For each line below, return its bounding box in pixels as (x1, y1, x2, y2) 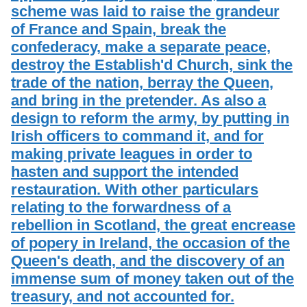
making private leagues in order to (11, 145, 252, 162)
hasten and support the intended (11, 162, 238, 180)
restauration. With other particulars (11, 180, 258, 198)
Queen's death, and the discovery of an (11, 251, 284, 269)
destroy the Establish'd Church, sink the (11, 56, 293, 73)
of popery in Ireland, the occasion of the (11, 234, 290, 251)
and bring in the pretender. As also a (11, 91, 266, 109)
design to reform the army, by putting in (11, 109, 289, 127)
